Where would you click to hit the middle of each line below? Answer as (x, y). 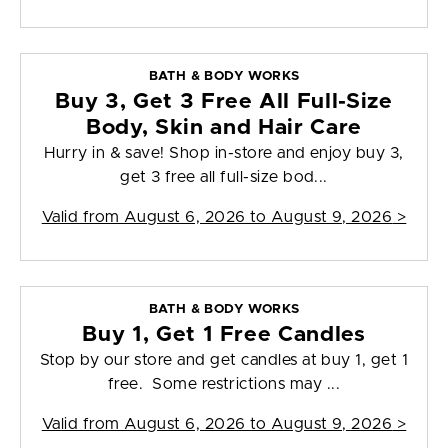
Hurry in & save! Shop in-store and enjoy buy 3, (224, 153)
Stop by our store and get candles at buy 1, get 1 (224, 360)
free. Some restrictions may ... (224, 384)
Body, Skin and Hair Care (224, 128)
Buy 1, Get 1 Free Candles (224, 335)
